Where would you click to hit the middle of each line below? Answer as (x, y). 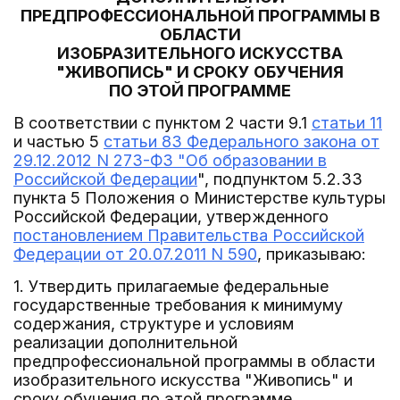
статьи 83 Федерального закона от (242, 142)
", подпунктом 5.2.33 (280, 179)
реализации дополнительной (125, 342)
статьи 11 (347, 123)
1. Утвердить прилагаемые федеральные (171, 286)
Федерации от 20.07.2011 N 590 (135, 254)
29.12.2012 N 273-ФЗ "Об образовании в (170, 160)
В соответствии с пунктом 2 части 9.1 (162, 123)
